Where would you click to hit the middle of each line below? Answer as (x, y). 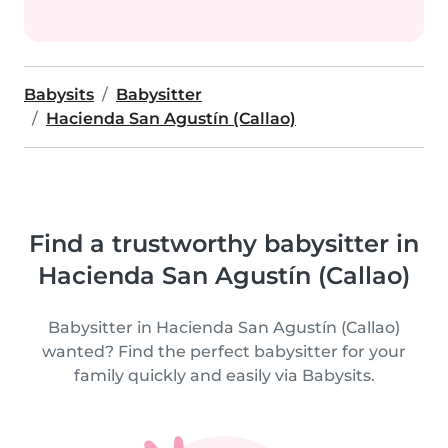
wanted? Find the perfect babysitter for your (224, 351)
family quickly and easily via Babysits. (224, 375)
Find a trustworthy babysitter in (224, 243)
